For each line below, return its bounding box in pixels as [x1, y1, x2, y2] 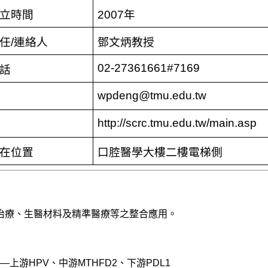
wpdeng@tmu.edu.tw [97, 89, 206, 102]
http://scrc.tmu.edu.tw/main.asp [97, 116, 257, 129]
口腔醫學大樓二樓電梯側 [97, 145, 223, 159]
